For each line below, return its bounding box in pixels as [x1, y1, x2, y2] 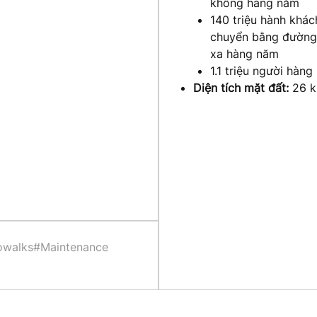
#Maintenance [33, 240, 108, 255]
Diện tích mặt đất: [193, 80, 289, 95]
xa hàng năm [210, 46, 279, 61]
